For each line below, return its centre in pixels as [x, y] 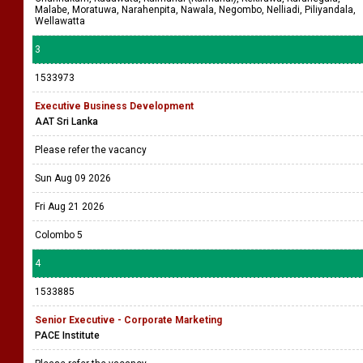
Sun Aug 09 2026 [73, 178]
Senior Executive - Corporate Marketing [128, 320]
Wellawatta [60, 21]
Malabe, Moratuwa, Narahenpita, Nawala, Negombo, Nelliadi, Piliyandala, [195, 10]
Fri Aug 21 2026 [70, 207]
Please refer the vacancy [92, 150]
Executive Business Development [114, 106]
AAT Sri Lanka [66, 122]
